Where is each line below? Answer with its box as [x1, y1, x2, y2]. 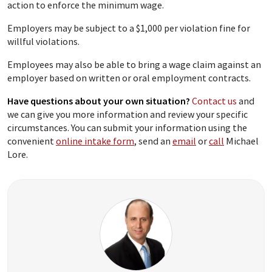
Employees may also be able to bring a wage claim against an [7, 58, 261, 70]
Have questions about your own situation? [7, 95, 192, 107]
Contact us [192, 95, 237, 107]
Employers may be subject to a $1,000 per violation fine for [7, 22, 250, 34]
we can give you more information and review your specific [7, 108, 248, 120]
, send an [134, 135, 172, 147]
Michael [224, 135, 259, 147]
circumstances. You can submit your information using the [7, 121, 247, 134]
